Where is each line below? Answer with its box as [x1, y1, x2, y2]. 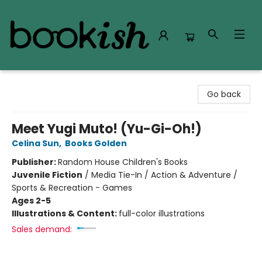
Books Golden [65, 137, 127, 149]
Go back [207, 88, 241, 100]
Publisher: [12, 156, 58, 168]
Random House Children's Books [58, 156, 188, 168]
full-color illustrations [119, 208, 205, 219]
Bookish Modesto [9, 75, 77, 87]
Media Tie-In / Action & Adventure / [91, 169, 237, 181]
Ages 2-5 [12, 195, 51, 206]
